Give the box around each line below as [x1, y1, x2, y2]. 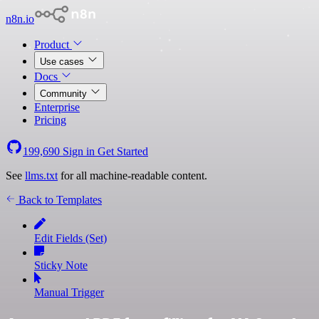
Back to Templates [16, 194, 102, 206]
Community [40, 88, 90, 99]
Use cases [40, 56, 87, 67]
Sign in [60, 145, 98, 157]
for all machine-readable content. [58, 169, 207, 182]
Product [34, 38, 72, 51]
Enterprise [34, 101, 80, 113]
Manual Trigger [34, 286, 104, 298]
